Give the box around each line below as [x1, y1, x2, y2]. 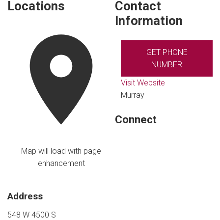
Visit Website [121, 78, 165, 88]
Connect [115, 113, 157, 126]
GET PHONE [146, 48, 188, 57]
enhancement [37, 158, 85, 168]
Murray [121, 90, 145, 100]
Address [7, 190, 43, 202]
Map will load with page [21, 146, 102, 156]
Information [115, 13, 183, 28]
